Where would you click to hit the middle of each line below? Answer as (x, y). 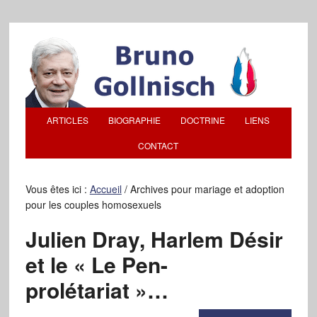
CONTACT (158, 145)
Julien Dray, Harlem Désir (154, 239)
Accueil (105, 189)
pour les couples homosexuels (93, 204)
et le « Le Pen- (96, 264)
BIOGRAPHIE (135, 120)
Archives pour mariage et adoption (206, 189)
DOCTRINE (203, 120)
